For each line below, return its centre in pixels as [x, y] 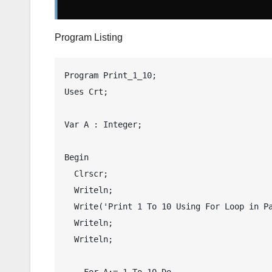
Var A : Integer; [103, 124]
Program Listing [89, 37]
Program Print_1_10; [110, 75]
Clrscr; [69, 173]
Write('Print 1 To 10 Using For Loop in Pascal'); [69, 206]
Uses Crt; [86, 91]
